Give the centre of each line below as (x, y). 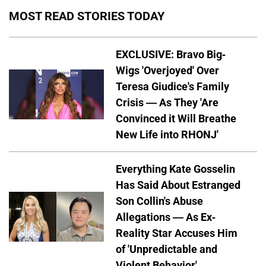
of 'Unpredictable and (167, 249)
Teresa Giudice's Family (172, 86)
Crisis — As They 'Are (167, 102)
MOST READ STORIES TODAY (87, 16)
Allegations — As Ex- (166, 217)
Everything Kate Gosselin (175, 169)
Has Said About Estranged (178, 185)
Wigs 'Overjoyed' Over (167, 70)
